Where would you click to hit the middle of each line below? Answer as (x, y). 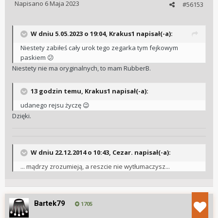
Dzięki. (22, 116)
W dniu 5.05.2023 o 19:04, (70, 34)
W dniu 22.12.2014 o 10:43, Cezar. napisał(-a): (100, 152)
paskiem (34, 58)
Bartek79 (50, 204)
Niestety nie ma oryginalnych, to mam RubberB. (82, 68)
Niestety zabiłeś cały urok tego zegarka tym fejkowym (99, 48)
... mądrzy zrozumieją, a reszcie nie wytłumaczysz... (95, 167)
